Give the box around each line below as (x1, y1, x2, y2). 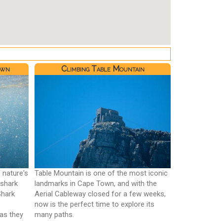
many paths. (35, 210, 74, 219)
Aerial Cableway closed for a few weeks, (35, 189, 166, 198)
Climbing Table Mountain (61, 64, 145, 74)
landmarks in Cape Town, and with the (35, 179, 157, 188)
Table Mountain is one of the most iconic (35, 168, 168, 178)
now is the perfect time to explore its (35, 199, 155, 209)
